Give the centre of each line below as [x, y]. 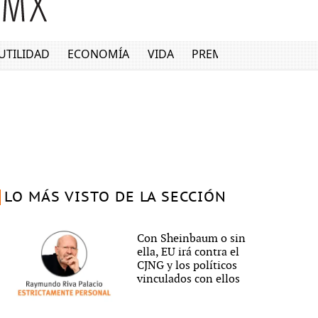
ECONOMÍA [99, 54]
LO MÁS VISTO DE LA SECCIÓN [115, 197]
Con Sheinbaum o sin [192, 239]
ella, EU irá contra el [188, 253]
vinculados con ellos [189, 280]
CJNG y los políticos [187, 266]
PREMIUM [219, 54]
